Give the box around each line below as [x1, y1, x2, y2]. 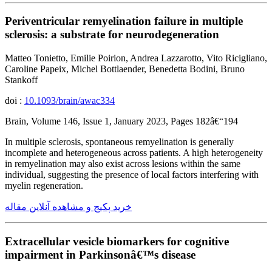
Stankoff [5, 74, 38, 85]
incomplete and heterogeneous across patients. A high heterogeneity [5, 147, 263, 158]
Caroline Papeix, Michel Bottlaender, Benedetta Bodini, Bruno [5, 63, 245, 74]
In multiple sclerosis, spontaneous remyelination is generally [5, 136, 234, 147]
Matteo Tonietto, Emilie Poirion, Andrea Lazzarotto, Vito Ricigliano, [5, 52, 267, 63]
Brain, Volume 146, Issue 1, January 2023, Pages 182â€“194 [5, 115, 238, 126]
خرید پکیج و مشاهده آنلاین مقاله [5, 201, 132, 212]
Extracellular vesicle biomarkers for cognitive [5, 234, 229, 248]
